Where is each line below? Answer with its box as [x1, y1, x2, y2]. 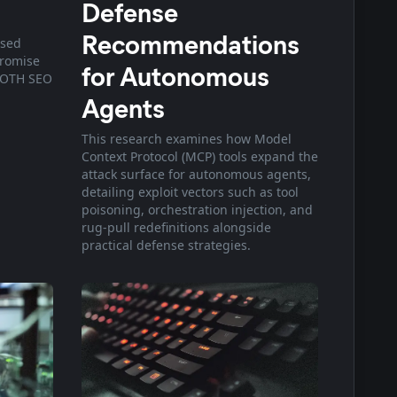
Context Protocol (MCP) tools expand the [81, 147, 318, 165]
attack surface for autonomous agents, [81, 165, 311, 183]
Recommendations [81, 25, 300, 61]
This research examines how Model [81, 129, 292, 147]
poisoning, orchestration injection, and [81, 200, 313, 218]
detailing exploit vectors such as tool [81, 183, 299, 200]
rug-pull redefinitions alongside [81, 218, 271, 236]
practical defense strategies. [81, 236, 251, 253]
